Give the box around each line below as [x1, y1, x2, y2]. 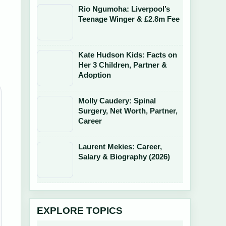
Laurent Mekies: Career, [78, 142, 162, 151]
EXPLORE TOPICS [37, 205, 123, 216]
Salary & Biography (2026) [78, 152, 170, 161]
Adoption [78, 71, 111, 79]
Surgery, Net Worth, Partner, [78, 106, 178, 115]
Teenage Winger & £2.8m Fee [78, 15, 180, 23]
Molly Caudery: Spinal [78, 96, 156, 105]
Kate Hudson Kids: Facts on [78, 50, 177, 59]
